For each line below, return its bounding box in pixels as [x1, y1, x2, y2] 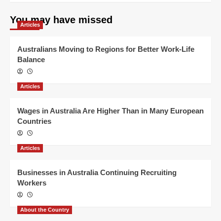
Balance [17, 55, 45, 64]
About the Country [20, 207, 69, 213]
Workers [17, 179, 46, 187]
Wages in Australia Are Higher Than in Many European [17, 107, 204, 115]
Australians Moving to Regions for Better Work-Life [17, 45, 194, 53]
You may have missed [10, 14, 112, 25]
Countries [17, 117, 51, 125]
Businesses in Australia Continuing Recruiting [17, 168, 177, 177]
